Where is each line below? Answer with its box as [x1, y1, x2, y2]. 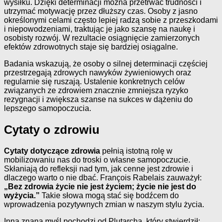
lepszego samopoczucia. [4, 104, 91, 112]
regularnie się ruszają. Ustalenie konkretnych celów [4, 77, 185, 86]
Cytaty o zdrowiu [4, 122, 100, 136]
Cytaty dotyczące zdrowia [4, 146, 100, 155]
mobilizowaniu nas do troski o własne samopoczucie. [4, 155, 190, 164]
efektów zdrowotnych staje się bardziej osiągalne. [4, 43, 178, 51]
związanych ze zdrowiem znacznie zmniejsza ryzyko [4, 86, 188, 95]
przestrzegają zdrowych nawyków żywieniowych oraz [4, 68, 191, 77]
